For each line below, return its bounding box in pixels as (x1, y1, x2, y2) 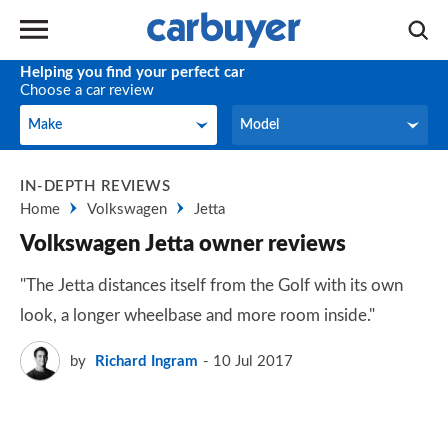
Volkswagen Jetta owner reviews (20, 233, 346, 255)
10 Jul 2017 (213, 353, 293, 369)
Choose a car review (20, 83, 154, 98)
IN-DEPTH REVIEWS (20, 179, 170, 194)
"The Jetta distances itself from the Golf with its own (20, 277, 403, 294)
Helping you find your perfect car (20, 65, 245, 80)
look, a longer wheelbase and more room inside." (20, 307, 375, 324)
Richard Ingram (95, 353, 198, 369)
